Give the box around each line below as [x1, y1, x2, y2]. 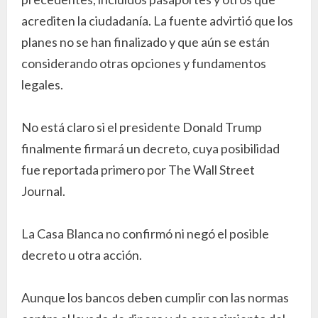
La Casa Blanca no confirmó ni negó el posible [21, 225, 269, 241]
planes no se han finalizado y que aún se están [21, 33, 270, 50]
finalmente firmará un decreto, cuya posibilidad [21, 140, 280, 156]
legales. [21, 76, 63, 92]
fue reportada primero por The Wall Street [21, 161, 255, 177]
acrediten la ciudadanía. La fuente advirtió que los [21, 12, 293, 28]
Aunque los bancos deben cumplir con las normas [21, 289, 289, 305]
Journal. [21, 182, 65, 199]
